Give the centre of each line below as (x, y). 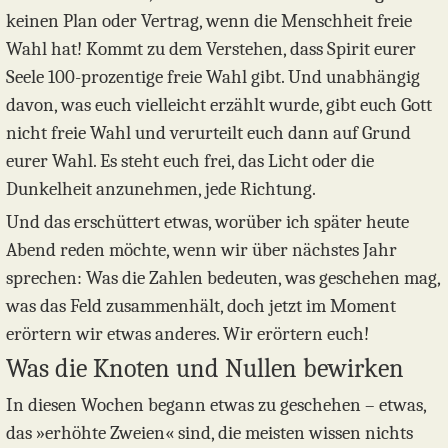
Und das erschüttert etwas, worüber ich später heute (207, 221)
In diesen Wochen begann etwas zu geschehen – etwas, (216, 405)
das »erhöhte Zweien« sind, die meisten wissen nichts (209, 433)
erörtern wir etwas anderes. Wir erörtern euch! (187, 333)
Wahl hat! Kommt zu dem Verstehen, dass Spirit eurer (211, 49)
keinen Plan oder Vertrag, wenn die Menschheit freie (209, 21)
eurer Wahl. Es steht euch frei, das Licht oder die (190, 161)
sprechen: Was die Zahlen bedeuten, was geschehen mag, (223, 277)
